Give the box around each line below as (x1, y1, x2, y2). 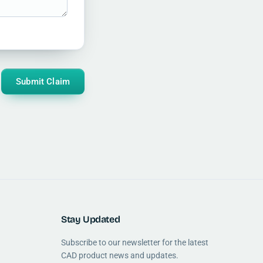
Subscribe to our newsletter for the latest (61, 238, 208, 248)
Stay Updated (61, 214, 120, 225)
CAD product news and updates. (61, 251, 178, 261)
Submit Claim (16, 76, 70, 87)
